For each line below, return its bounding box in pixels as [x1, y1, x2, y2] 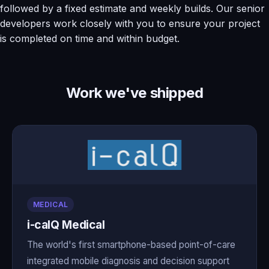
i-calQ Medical [27, 217, 105, 232]
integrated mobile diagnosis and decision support [27, 255, 229, 267]
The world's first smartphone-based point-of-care [27, 239, 235, 251]
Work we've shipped [65, 83, 204, 101]
